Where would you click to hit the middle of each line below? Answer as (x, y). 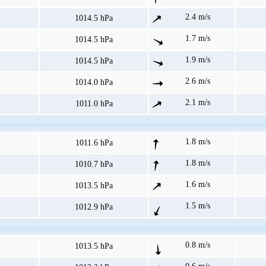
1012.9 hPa (94, 207)
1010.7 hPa (94, 164)
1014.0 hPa (94, 83)
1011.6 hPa (94, 143)
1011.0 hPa (94, 104)
